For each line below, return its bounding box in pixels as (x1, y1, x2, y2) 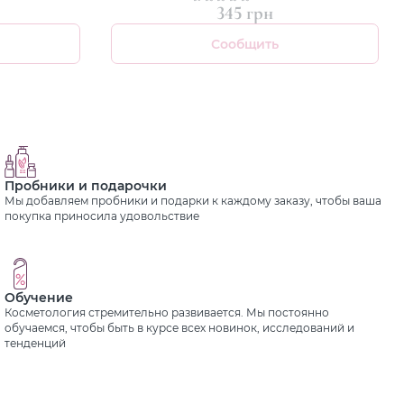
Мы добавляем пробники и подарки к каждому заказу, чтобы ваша (5, 194, 382, 208)
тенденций (5, 336, 67, 351)
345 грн (216, 2, 274, 25)
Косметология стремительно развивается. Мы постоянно (5, 306, 330, 320)
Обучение (5, 289, 74, 307)
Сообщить (211, 35, 280, 53)
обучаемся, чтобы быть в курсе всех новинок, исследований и (5, 321, 355, 335)
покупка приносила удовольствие (5, 209, 200, 224)
